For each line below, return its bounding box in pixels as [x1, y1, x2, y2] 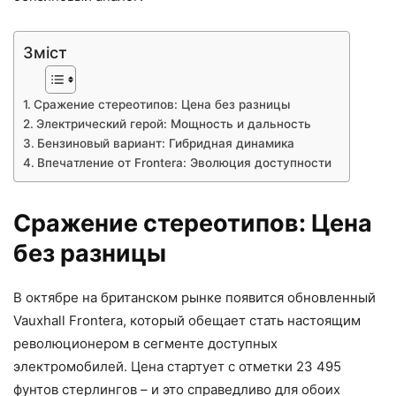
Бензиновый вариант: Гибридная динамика [36, 135, 294, 150]
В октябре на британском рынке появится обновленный [13, 288, 376, 306]
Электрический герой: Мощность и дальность [35, 116, 311, 131]
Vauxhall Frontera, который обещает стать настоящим [13, 311, 361, 329]
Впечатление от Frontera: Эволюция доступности [36, 155, 331, 170]
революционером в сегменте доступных [13, 334, 278, 352]
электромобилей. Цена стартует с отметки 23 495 [13, 357, 341, 375]
